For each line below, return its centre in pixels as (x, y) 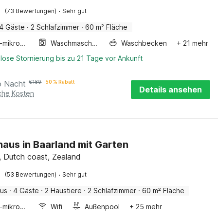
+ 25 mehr (146, 207)
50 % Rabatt (60, 82)
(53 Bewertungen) (31, 174)
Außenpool (102, 207)
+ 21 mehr (192, 43)
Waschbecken (144, 43)
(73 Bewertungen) (31, 11)
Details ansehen (171, 90)
